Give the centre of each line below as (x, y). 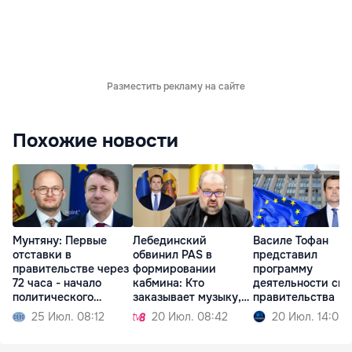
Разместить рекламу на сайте (176, 87)
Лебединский (170, 241)
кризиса (35, 312)
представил (285, 255)
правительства (294, 297)
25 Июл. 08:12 (68, 317)
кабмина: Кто (169, 283)
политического (53, 297)
